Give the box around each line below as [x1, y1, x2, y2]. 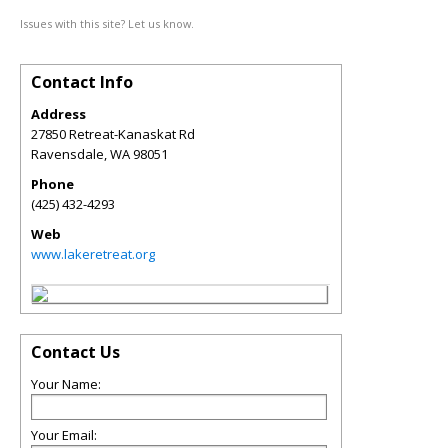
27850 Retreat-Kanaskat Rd [31, 125, 195, 143]
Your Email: [31, 426, 97, 444]
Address [31, 105, 86, 123]
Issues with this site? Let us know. [20, 16, 194, 31]
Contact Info [31, 71, 133, 93]
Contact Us [31, 341, 120, 363]
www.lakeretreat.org [31, 245, 155, 263]
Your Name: [31, 375, 101, 393]
